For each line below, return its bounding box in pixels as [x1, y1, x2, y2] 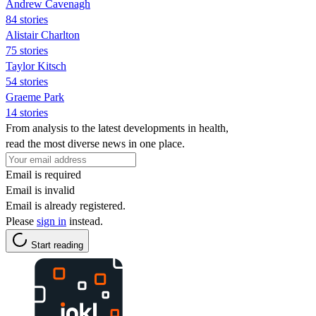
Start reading [31, 239, 83, 250]
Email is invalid [6, 183, 75, 196]
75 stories [6, 44, 48, 56]
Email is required [6, 168, 81, 181]
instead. [66, 214, 103, 227]
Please [6, 214, 37, 227]
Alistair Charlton [6, 28, 80, 41]
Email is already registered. [6, 199, 126, 212]
